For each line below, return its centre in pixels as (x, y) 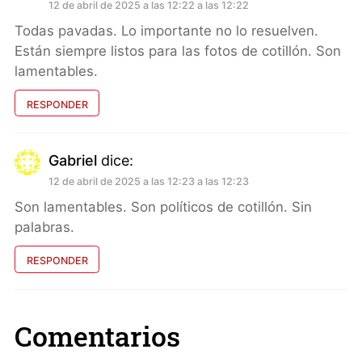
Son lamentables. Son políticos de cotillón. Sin (163, 207)
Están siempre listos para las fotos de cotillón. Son (178, 51)
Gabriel (73, 161)
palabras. (44, 227)
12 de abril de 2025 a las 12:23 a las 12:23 (149, 182)
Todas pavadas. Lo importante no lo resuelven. (166, 30)
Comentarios (97, 336)
